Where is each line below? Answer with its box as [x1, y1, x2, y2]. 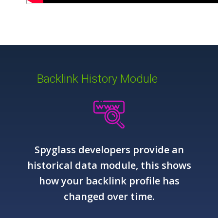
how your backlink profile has [38, 174, 180, 187]
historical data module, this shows [27, 159, 191, 172]
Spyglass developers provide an [34, 143, 184, 156]
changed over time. [63, 190, 155, 203]
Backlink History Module [37, 72, 158, 86]
